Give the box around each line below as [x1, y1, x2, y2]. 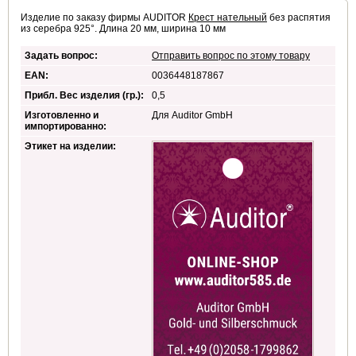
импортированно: [25, 121, 106, 133]
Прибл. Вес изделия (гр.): [25, 90, 144, 102]
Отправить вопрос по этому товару [152, 50, 310, 62]
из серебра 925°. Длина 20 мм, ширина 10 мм [21, 23, 226, 35]
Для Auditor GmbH [152, 110, 233, 122]
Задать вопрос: [25, 50, 98, 62]
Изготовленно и [25, 110, 99, 122]
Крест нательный [188, 12, 267, 24]
